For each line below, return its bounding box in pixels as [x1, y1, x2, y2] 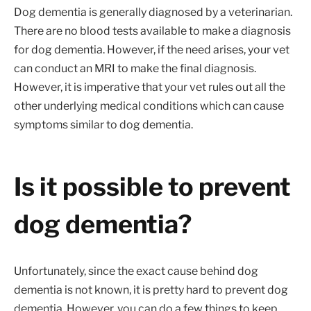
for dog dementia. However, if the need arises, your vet [14, 43, 289, 57]
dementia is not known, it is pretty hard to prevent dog [14, 283, 288, 296]
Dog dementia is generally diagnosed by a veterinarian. [14, 6, 292, 19]
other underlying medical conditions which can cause [14, 99, 284, 113]
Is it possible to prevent [14, 171, 291, 202]
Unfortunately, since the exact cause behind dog [14, 264, 258, 278]
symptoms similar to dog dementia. [14, 118, 193, 132]
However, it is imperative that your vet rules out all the [14, 81, 285, 94]
